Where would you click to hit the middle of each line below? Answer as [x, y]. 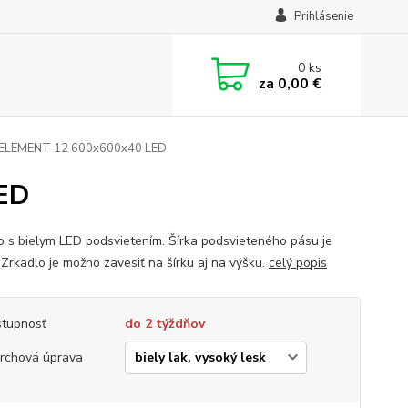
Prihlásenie [323, 16]
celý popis [297, 263]
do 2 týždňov [164, 324]
